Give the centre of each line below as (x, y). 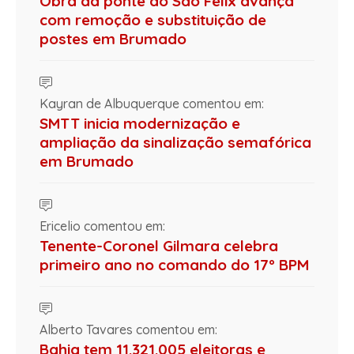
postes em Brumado (113, 39)
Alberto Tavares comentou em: (128, 330)
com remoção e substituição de (153, 20)
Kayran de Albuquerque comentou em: (152, 104)
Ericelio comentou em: (102, 226)
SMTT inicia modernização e (140, 124)
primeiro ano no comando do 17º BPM (174, 265)
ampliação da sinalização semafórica (175, 143)
